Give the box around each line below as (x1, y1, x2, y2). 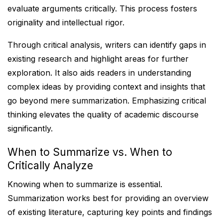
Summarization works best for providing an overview (7, 193, 209, 203)
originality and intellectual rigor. (7, 17, 124, 27)
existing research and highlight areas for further (7, 54, 189, 64)
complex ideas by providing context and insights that (7, 82, 205, 92)
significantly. (7, 123, 53, 133)
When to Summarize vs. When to (7, 146, 172, 158)
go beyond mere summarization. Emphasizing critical (7, 96, 206, 106)
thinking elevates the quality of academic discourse (7, 110, 199, 119)
